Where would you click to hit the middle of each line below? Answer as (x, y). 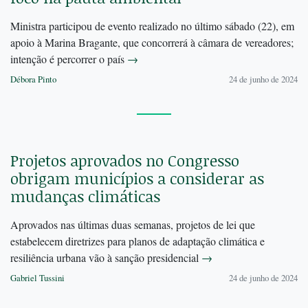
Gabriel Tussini (37, 278)
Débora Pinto (33, 79)
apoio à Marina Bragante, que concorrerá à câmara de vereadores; (152, 43)
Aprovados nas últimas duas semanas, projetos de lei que (133, 225)
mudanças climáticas (85, 197)
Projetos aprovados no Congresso (125, 161)
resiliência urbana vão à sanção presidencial (106, 258)
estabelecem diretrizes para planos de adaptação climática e (137, 241)
